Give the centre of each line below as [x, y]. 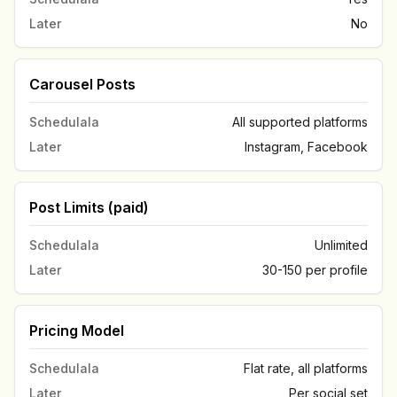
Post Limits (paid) [89, 207]
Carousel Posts [82, 84]
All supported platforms [300, 122]
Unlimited [341, 245]
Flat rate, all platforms [306, 368]
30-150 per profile [315, 270]
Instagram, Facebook [306, 147]
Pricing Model [77, 331]
